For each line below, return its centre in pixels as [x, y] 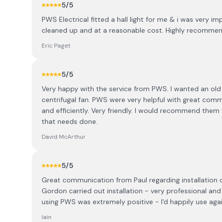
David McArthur [64, 137]
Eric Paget [56, 46]
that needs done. [70, 121]
